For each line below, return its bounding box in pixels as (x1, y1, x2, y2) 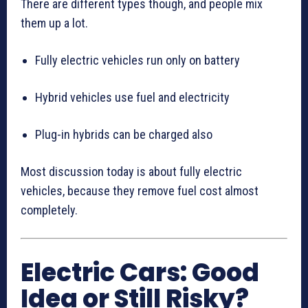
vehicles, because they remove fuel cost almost (21, 184, 258, 199)
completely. (21, 203, 78, 218)
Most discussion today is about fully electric (21, 164, 242, 179)
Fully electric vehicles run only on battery (35, 53, 240, 68)
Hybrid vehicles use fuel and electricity (35, 90, 230, 105)
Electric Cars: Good (21, 255, 259, 291)
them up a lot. (21, 16, 88, 31)
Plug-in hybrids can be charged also (35, 127, 212, 142)
